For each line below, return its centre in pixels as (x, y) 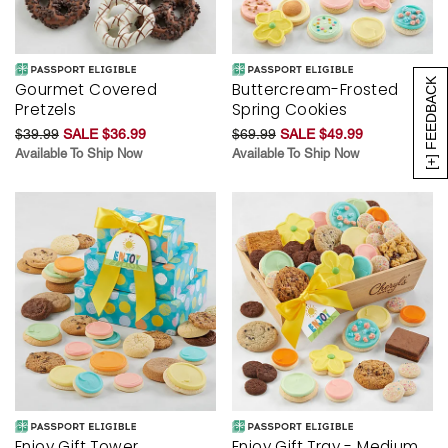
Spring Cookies (290, 109)
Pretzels (46, 109)
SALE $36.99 (104, 133)
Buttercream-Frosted (315, 89)
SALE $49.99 (321, 133)
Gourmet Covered (86, 89)
